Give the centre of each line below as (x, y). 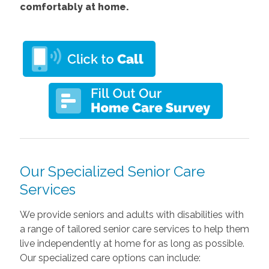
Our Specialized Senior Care (112, 171)
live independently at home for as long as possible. (132, 243)
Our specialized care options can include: (110, 258)
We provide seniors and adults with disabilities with (131, 214)
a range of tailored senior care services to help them (134, 229)
